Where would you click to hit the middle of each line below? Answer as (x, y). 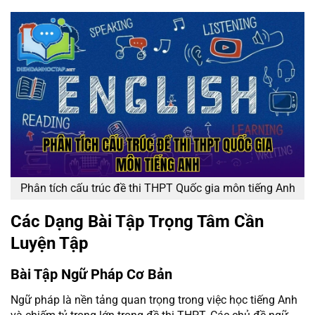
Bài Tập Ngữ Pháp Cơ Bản (91, 275)
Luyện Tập (50, 244)
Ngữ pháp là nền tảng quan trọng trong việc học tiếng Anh (154, 300)
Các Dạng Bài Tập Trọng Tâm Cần (137, 222)
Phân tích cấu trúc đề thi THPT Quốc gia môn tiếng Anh (157, 188)
